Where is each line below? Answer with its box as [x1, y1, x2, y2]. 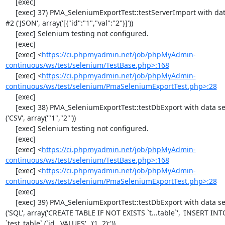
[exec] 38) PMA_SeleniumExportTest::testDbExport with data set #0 [5, 102, 16, 112]
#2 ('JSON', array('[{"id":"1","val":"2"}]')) [5, 18, 133, 28]
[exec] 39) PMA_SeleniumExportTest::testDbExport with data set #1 [5, 197, 16, 207]
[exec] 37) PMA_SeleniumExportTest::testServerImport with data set [5, 8, 16, 17]
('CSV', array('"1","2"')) [5, 113, 76, 123]
